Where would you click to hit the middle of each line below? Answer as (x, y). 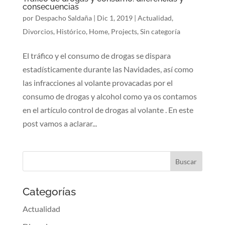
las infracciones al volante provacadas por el (97, 83)
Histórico (71, 32)
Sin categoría (160, 32)
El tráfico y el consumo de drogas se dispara (96, 56)
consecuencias (50, 7)
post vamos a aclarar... (60, 124)
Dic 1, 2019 (115, 18)
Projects (124, 32)
